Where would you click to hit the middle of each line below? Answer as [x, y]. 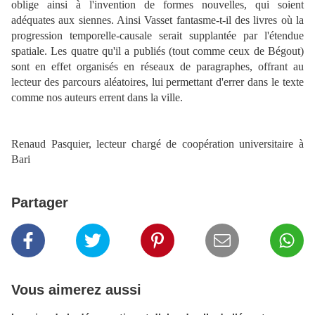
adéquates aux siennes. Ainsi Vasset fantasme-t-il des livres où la [157, 20]
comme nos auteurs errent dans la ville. [97, 98]
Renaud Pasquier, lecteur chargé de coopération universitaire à [157, 144]
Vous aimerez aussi [76, 290]
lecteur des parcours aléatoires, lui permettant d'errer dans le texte [157, 82]
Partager [40, 203]
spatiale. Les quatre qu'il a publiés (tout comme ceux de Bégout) [157, 51]
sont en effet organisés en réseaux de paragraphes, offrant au [157, 67]
